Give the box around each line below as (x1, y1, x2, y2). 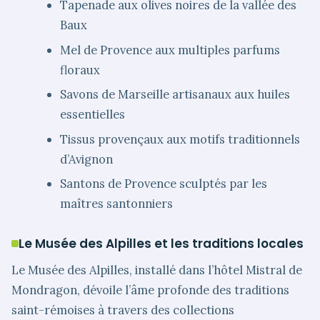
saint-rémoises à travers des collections (11, 302, 234, 319)
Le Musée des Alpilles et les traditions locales (19, 235, 304, 253)
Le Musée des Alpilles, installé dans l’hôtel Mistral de (11, 262, 302, 279)
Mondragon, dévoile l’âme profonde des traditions (11, 282, 289, 299)
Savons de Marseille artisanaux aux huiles (60, 86, 291, 103)
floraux (60, 61, 101, 78)
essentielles (60, 106, 126, 123)
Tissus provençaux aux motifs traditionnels (60, 131, 301, 147)
